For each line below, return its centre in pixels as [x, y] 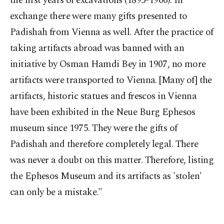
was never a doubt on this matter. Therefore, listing [112, 160]
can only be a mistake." [56, 192]
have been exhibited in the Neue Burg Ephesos [103, 112]
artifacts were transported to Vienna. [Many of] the [111, 80]
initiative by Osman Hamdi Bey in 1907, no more [108, 64]
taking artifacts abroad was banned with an [97, 48]
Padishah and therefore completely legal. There [104, 144]
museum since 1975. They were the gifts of [94, 128]
